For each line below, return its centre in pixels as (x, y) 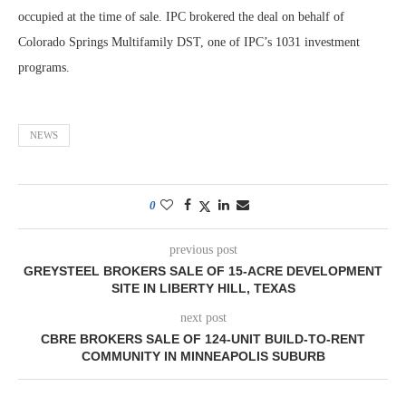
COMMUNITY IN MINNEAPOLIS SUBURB (203, 356)
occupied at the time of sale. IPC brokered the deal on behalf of (181, 17)
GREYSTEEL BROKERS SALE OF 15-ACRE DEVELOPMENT (203, 271)
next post (203, 318)
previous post (203, 250)
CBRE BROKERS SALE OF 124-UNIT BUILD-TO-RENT (203, 339)
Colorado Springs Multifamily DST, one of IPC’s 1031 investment (189, 42)
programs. (44, 68)
